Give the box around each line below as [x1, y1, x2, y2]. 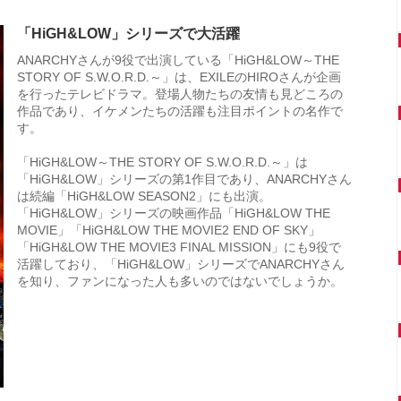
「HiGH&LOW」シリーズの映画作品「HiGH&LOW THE [17, 206, 330, 221]
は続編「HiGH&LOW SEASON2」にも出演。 [17, 189, 271, 204]
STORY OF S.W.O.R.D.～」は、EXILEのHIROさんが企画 [17, 70, 341, 85]
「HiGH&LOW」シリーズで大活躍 [17, 26, 240, 42]
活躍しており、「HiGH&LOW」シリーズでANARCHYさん [17, 257, 345, 272]
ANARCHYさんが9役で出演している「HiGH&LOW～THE [17, 53, 339, 68]
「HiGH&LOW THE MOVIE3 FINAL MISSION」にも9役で [17, 240, 341, 255]
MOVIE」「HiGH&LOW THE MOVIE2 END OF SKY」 [17, 223, 320, 238]
